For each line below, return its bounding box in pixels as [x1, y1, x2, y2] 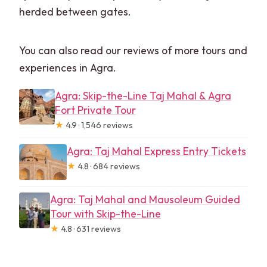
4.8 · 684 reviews [76, 160, 141, 172]
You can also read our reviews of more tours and [19, 43, 248, 57]
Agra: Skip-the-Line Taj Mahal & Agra [54, 88, 231, 103]
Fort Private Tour [54, 103, 136, 117]
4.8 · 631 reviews [59, 223, 122, 234]
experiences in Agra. [19, 60, 117, 74]
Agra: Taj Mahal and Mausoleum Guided [50, 192, 241, 206]
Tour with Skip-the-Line [50, 206, 162, 221]
